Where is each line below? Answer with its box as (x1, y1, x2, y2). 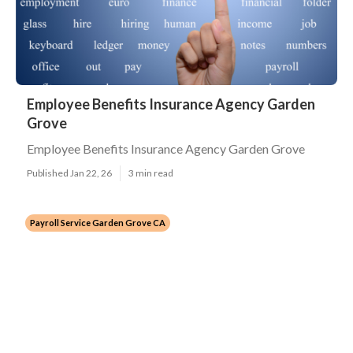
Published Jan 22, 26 (27, 167, 112, 179)
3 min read (128, 167, 173, 179)
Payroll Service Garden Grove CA (30, 217, 165, 228)
